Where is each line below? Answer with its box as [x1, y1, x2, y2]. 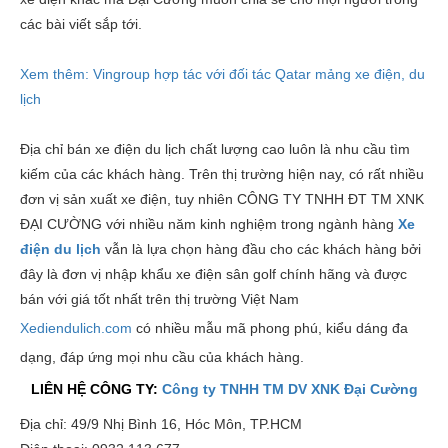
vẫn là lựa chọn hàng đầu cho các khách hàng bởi [105, 241, 421, 258]
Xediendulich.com [20, 320, 132, 337]
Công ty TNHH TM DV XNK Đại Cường [161, 381, 418, 398]
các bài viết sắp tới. [20, 16, 142, 33]
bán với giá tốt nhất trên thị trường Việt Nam [20, 291, 299, 308]
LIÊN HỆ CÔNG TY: [30, 381, 162, 398]
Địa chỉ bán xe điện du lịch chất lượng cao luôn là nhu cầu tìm [20, 141, 410, 158]
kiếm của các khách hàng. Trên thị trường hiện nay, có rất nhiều [20, 166, 424, 183]
